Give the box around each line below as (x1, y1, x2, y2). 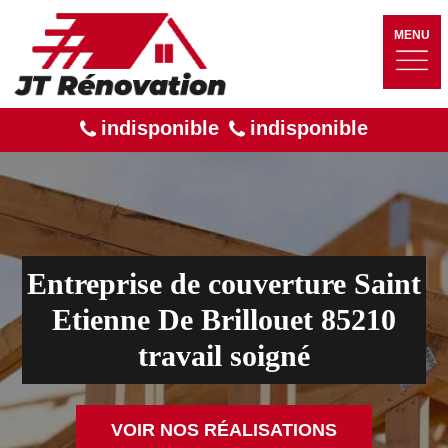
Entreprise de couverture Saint (27, 266, 421, 300)
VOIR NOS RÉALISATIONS (111, 419, 337, 440)
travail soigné (138, 338, 310, 372)
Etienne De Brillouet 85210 (52, 302, 396, 336)
